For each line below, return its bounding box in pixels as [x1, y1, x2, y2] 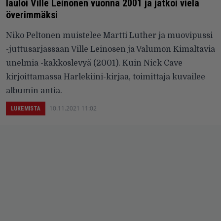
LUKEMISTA [11, 105, 40, 112]
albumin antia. [6, 86, 62, 96]
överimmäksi [6, 9, 58, 21]
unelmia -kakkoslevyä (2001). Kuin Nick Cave [6, 59, 183, 68]
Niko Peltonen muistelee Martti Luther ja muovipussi [6, 31, 213, 40]
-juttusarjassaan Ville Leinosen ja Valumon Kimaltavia [6, 45, 215, 54]
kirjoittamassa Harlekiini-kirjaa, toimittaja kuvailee [6, 73, 205, 82]
